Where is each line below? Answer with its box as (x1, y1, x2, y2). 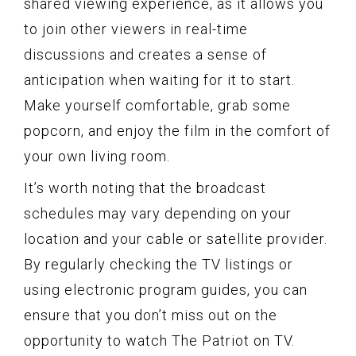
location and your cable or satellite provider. (24, 230, 327, 247)
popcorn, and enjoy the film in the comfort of (24, 122, 331, 139)
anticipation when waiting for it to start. (24, 71, 295, 88)
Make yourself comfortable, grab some (24, 96, 291, 114)
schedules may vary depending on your (24, 204, 292, 222)
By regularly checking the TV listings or (24, 255, 293, 273)
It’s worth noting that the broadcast (24, 179, 266, 196)
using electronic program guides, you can (24, 281, 308, 298)
